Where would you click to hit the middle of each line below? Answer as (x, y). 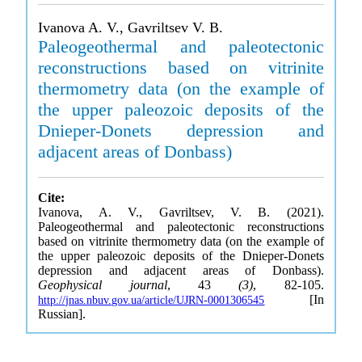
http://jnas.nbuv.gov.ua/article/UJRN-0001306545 (152, 300)
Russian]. (62, 314)
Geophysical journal (103, 285)
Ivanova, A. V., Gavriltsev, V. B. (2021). (181, 212)
